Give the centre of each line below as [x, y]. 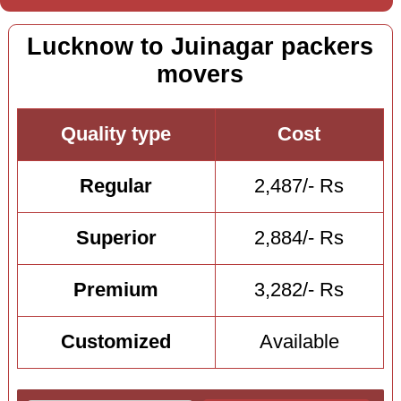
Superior [116, 239]
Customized [116, 342]
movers [200, 74]
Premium [116, 290]
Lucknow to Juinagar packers [200, 46]
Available [299, 342]
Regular [116, 187]
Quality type [116, 135]
